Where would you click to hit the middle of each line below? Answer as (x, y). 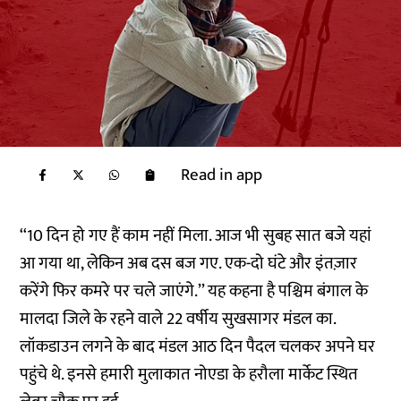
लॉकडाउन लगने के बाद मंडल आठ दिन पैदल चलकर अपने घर (198, 347)
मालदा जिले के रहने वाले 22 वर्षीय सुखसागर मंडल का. (178, 319)
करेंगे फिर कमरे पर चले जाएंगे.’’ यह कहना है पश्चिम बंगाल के (194, 291)
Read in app (222, 175)
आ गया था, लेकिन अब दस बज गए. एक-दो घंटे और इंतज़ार (189, 264)
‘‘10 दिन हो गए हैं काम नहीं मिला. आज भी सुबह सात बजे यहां (196, 236)
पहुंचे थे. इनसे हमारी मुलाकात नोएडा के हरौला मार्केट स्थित (189, 375)
